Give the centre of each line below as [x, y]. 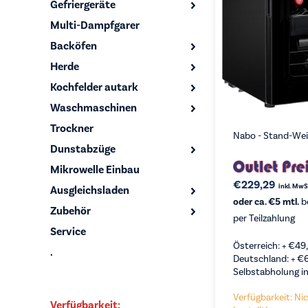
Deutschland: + [265, 259]
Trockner [72, 129]
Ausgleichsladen [90, 190]
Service [68, 232]
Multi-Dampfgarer [95, 25]
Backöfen [74, 46]
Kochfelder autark [94, 87]
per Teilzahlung [264, 218]
